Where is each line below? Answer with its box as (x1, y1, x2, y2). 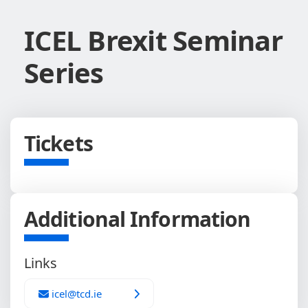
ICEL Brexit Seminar (24, 21, 283, 59)
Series (24, 54, 104, 91)
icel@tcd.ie (49, 287, 102, 301)
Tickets (24, 129, 93, 158)
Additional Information (24, 205, 251, 234)
